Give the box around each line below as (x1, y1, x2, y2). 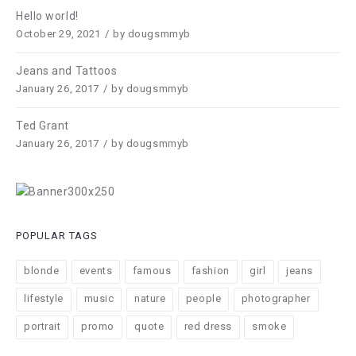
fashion (191, 265, 230, 277)
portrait (24, 320, 61, 333)
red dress (184, 320, 232, 333)
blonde (24, 265, 60, 277)
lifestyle (24, 292, 64, 305)
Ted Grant (16, 119, 70, 132)
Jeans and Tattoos (16, 64, 118, 77)
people (185, 292, 222, 305)
